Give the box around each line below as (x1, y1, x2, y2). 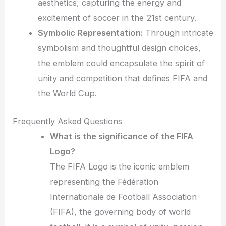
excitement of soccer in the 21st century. (37, 13, 196, 23)
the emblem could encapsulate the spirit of (37, 58, 205, 69)
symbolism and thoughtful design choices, (37, 43, 201, 53)
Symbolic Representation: (37, 28, 143, 38)
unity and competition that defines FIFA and (37, 73, 207, 84)
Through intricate (142, 28, 213, 38)
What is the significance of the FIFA (50, 131, 194, 141)
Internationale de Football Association (50, 191, 197, 202)
